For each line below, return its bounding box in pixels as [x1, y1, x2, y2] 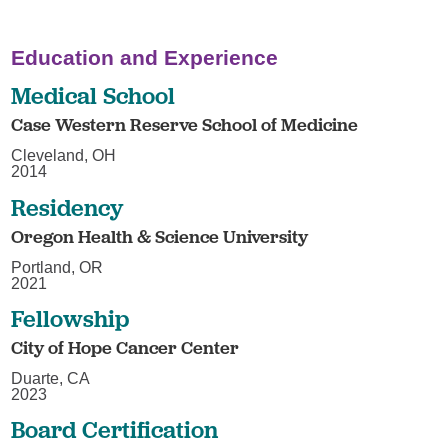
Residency [11, 192, 124, 222]
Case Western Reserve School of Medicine [11, 113, 359, 137]
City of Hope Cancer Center [11, 336, 240, 360]
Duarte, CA [11, 369, 91, 387]
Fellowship [11, 304, 130, 334]
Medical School [11, 81, 176, 111]
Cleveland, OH [11, 147, 117, 165]
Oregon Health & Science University [11, 224, 309, 248]
